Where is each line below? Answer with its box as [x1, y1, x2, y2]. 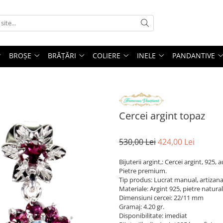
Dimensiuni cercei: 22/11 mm [119, 193, 204, 202]
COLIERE [93, 51, 120, 60]
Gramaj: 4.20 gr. [119, 202, 164, 211]
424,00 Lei [158, 136, 195, 147]
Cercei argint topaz [119, 109, 205, 122]
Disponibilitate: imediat [119, 211, 187, 220]
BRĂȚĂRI [48, 51, 76, 60]
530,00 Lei [119, 136, 156, 147]
